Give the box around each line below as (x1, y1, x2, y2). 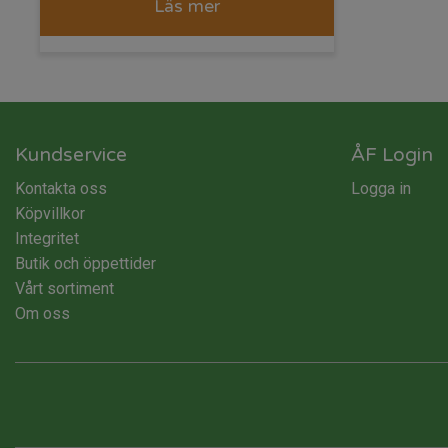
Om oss (15, 303, 70, 323)
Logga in (351, 178, 411, 198)
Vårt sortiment (15, 278, 114, 298)
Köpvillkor (15, 203, 85, 223)
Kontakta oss (15, 178, 107, 198)
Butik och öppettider (15, 253, 156, 273)
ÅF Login (351, 142, 433, 166)
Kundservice (15, 142, 127, 166)
